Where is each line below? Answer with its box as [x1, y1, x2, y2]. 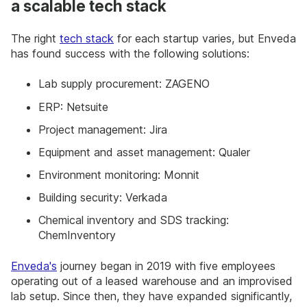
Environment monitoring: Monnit [38, 168, 199, 182]
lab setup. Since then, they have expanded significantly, [11, 288, 292, 303]
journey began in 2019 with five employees [57, 258, 275, 273]
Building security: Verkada [38, 191, 167, 205]
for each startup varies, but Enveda [114, 31, 296, 45]
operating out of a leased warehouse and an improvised [11, 273, 293, 288]
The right [11, 31, 60, 45]
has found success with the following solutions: [11, 46, 249, 60]
